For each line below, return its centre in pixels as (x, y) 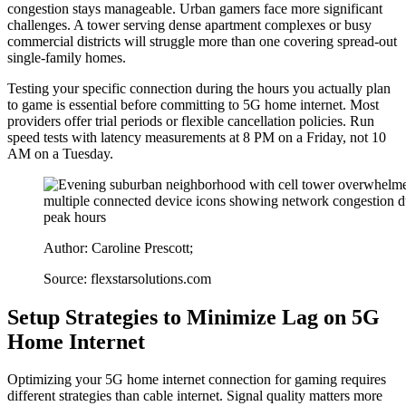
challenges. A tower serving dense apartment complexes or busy (189, 24)
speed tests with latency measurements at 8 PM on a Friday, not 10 (197, 137)
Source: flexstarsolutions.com (127, 278)
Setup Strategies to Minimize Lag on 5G (193, 317)
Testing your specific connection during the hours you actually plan (199, 88)
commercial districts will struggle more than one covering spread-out (202, 41)
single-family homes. (67, 57)
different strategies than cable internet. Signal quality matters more (195, 396)
